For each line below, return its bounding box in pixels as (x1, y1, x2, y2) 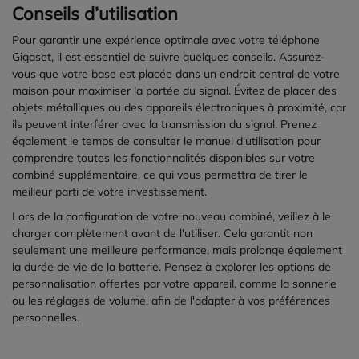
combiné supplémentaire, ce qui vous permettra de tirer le (12, 167, 308, 183)
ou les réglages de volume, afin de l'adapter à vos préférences (12, 293, 330, 309)
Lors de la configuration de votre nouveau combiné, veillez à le (12, 209, 331, 224)
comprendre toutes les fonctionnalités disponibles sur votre (12, 151, 315, 166)
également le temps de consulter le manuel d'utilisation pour (12, 134, 321, 149)
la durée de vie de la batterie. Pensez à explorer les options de (12, 260, 331, 275)
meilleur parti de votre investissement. (12, 184, 207, 200)
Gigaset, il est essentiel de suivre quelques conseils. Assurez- (12, 50, 325, 65)
